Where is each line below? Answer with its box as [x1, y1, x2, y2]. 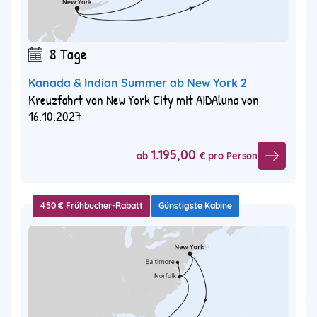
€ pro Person [200, 150, 258, 162]
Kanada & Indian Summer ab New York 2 [28, 75, 247, 90]
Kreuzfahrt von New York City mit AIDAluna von [28, 90, 259, 109]
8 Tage [50, 42, 87, 64]
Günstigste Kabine [158, 200, 232, 211]
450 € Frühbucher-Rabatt [40, 200, 143, 211]
